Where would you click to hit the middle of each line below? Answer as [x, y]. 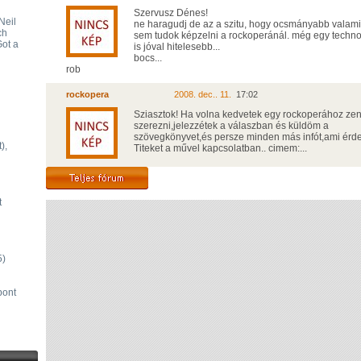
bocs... [148, 58]
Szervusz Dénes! [171, 13]
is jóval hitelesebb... [177, 47]
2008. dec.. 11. [205, 94]
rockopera [87, 94]
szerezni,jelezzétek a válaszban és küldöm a [231, 126]
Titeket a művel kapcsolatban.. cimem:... [220, 148]
